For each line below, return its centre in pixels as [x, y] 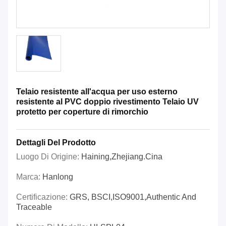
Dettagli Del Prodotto [56, 143]
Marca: [29, 177]
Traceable [34, 207]
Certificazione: [43, 197]
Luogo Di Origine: [49, 157]
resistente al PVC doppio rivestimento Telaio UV [107, 102]
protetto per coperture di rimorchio [82, 112]
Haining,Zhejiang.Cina [122, 157]
